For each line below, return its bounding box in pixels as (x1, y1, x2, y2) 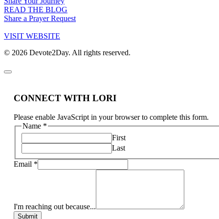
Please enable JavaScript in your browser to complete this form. (14, 112, 209, 121)
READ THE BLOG (4, 5, 67, 14)
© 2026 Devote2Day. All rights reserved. (4, 48, 131, 57)
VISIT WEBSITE (4, 32, 60, 41)
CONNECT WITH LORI (14, 92, 116, 103)
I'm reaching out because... (14, 202, 96, 211)
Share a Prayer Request (4, 14, 76, 23)
